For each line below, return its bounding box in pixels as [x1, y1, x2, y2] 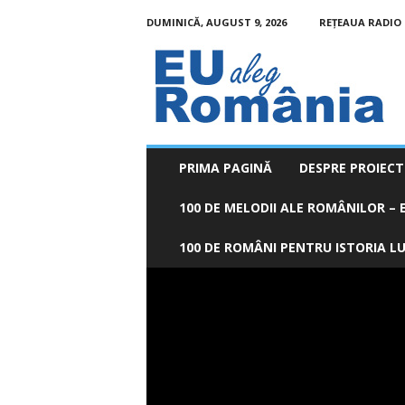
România [145, 74, 192, 88]
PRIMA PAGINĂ [178, 159, 272, 176]
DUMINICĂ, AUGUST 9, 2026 [146, 15, 287, 29]
